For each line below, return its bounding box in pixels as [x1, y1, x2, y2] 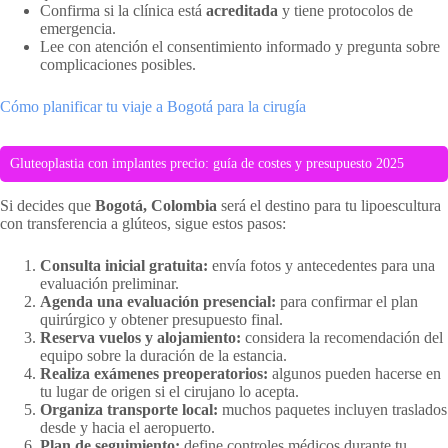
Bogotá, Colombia [95, 196, 217, 214]
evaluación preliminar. [40, 274, 179, 292]
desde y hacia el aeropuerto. [40, 418, 215, 436]
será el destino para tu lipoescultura [217, 196, 441, 214]
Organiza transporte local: [40, 400, 218, 418]
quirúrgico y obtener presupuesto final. [40, 310, 283, 328]
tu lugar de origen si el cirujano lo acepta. [40, 382, 299, 400]
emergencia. [40, 19, 116, 37]
